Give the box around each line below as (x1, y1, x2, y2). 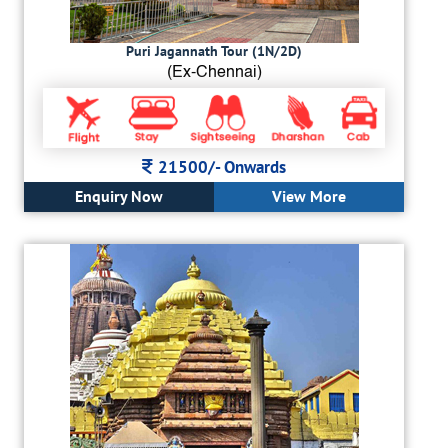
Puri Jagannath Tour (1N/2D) (126, 42, 302, 61)
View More (272, 186, 346, 207)
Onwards (224, 156, 286, 179)
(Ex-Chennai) (166, 65, 262, 82)
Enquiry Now (75, 186, 163, 207)
